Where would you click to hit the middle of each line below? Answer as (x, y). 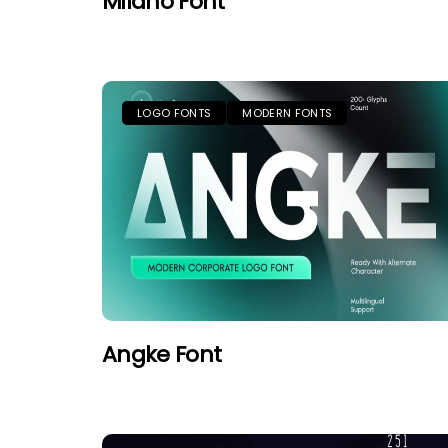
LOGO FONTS (174, 113)
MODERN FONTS (287, 113)
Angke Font (162, 354)
